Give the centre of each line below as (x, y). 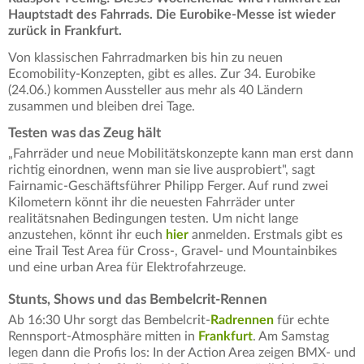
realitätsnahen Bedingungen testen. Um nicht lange (153, 219)
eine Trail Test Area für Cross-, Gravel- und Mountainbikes (173, 251)
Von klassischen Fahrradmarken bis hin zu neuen (145, 58)
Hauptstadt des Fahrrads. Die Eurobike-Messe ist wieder (172, 15)
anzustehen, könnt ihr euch (87, 235)
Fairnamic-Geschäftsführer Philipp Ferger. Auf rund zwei (168, 186)
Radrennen (242, 321)
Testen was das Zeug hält (84, 133)
